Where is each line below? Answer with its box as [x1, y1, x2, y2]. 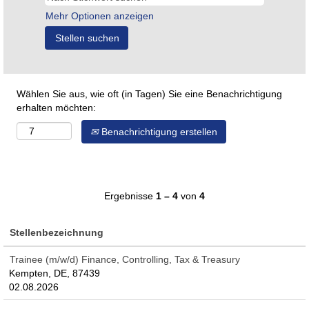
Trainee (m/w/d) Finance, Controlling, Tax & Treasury [10, 254, 240, 265]
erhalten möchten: [17, 102, 96, 113]
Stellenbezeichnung [10, 227, 103, 238]
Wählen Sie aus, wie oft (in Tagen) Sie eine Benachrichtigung [17, 88, 282, 99]
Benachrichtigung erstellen [99, 126, 217, 137]
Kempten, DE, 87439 [9, 268, 100, 279]
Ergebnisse [104, 190, 156, 201]
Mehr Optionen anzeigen [46, 10, 154, 21]
